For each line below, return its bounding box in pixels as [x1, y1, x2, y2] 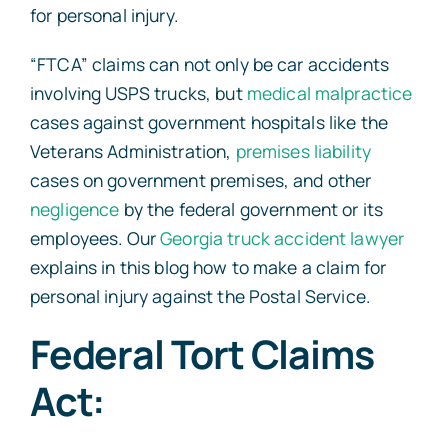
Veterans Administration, [29, 138, 236, 163]
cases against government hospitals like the [29, 109, 389, 134]
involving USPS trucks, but [29, 80, 247, 105]
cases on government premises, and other [29, 167, 372, 192]
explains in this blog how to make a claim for [29, 254, 387, 279]
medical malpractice [246, 80, 413, 105]
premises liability [235, 138, 372, 163]
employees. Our [29, 225, 161, 250]
